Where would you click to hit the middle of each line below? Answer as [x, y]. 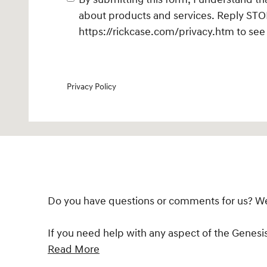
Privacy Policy [91, 87]
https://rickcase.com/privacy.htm [156, 32]
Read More [74, 249]
